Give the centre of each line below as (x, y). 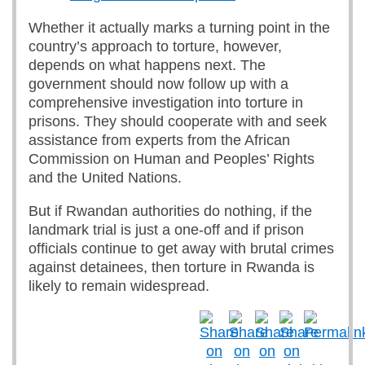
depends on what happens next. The (147, 65)
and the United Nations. (107, 178)
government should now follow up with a (158, 84)
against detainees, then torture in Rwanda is (172, 267)
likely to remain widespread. (119, 286)
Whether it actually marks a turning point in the (179, 28)
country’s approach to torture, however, (155, 46)
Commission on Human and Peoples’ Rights (172, 159)
